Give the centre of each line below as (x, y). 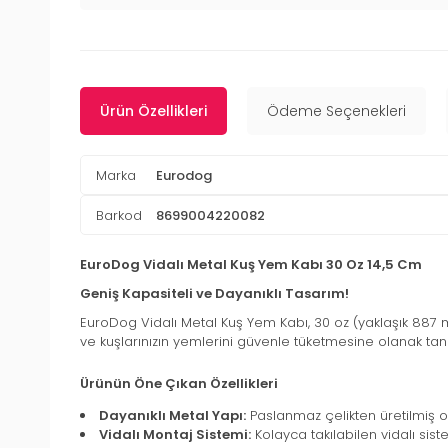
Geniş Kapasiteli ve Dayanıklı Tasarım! (214, 294)
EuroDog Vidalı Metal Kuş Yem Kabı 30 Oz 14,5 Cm (251, 265)
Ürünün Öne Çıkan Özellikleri (179, 384)
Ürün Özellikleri (153, 111)
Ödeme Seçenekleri (336, 111)
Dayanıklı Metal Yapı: (172, 416)
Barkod (119, 215)
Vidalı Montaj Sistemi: (175, 435)
